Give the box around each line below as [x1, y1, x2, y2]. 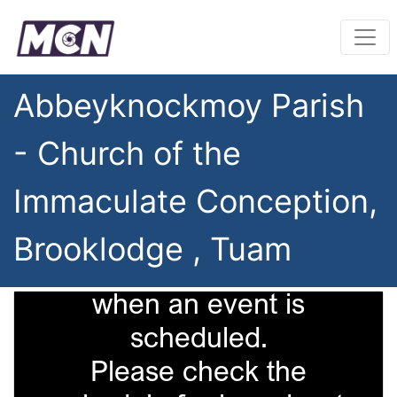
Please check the [90, 353, 307, 387]
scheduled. [129, 319, 268, 354]
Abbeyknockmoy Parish [13, 85, 364, 125]
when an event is [92, 285, 305, 320]
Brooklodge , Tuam [13, 229, 292, 269]
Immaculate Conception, [13, 181, 378, 221]
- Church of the [13, 133, 241, 173]
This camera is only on [57, 252, 340, 286]
